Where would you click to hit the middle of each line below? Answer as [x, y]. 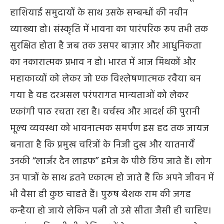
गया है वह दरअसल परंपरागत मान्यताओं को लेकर [99, 96]
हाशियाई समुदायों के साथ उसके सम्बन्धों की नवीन [99, 13]
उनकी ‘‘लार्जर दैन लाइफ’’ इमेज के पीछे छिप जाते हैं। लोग [111, 162]
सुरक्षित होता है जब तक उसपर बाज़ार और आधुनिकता [106, 46]
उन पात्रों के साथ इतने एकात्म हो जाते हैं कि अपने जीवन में [112, 178]
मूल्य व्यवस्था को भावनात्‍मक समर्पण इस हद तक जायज [109, 129]
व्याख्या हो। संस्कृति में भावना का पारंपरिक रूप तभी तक [109, 30]
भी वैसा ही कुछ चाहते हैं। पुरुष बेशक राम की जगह [100, 195]
